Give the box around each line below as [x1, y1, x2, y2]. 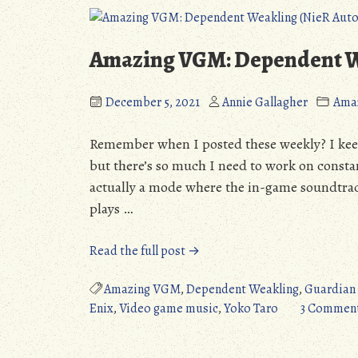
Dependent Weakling [186, 280, 299, 299]
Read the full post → [89, 242, 200, 261]
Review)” [199, 17, 246, 35]
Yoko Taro [224, 300, 278, 318]
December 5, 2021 [105, 93, 200, 112]
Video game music [119, 300, 218, 318]
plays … [89, 199, 133, 219]
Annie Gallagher [222, 93, 308, 112]
